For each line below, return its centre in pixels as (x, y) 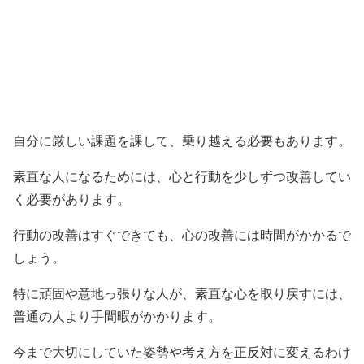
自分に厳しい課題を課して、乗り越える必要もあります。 (182, 141)
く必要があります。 (71, 199)
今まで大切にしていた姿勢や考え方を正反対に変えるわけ (182, 352)
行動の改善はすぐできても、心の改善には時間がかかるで (182, 235)
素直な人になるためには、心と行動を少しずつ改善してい (182, 177)
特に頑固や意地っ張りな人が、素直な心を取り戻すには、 (182, 294)
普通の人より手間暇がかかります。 (117, 316)
